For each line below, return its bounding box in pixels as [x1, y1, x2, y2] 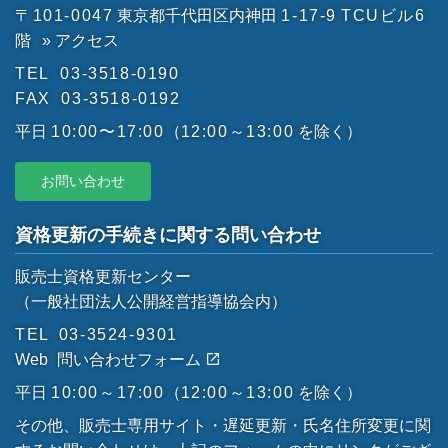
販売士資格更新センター [15, 268, 191, 285]
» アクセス [41, 32, 119, 49]
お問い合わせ [41, 173, 125, 189]
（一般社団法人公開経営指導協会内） [15, 293, 287, 310]
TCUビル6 [341, 7, 426, 24]
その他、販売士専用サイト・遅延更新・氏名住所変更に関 [15, 417, 431, 434]
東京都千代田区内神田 [113, 7, 282, 24]
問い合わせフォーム [57, 351, 205, 368]
